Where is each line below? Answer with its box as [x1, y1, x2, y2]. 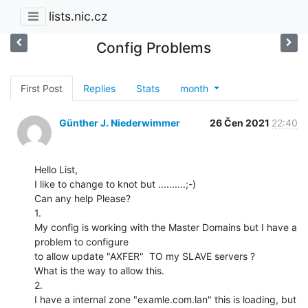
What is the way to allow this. [34, 264, 164, 276]
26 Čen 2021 [210, 116, 272, 129]
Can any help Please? [34, 192, 131, 204]
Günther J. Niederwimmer [59, 116, 180, 129]
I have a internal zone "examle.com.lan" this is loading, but [34, 293, 296, 305]
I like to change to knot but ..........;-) [34, 177, 196, 190]
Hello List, [34, 163, 78, 175]
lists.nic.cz [49, 9, 107, 24]
